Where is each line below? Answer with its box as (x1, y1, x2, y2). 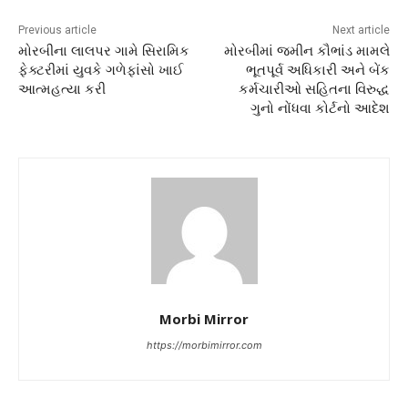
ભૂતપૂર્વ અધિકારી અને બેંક (245, 62, 390, 79)
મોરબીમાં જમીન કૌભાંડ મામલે (223, 43, 390, 60)
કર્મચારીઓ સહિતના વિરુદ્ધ (238, 81, 390, 98)
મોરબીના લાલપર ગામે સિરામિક (18, 43, 189, 60)
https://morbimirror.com (146, 339, 262, 352)
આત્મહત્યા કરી (18, 81, 106, 98)
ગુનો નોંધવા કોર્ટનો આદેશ (250, 100, 390, 117)
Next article (331, 24, 390, 37)
